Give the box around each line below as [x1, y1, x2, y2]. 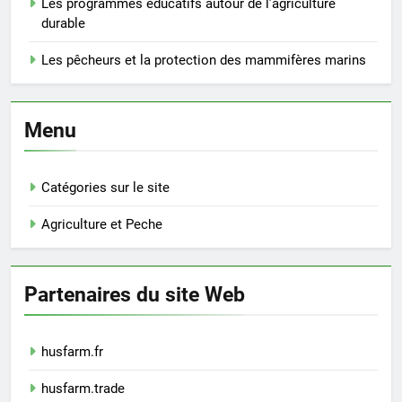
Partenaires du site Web [24, 281, 245, 307]
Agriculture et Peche [41, 215, 162, 232]
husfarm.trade [41, 380, 125, 397]
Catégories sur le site [41, 179, 170, 196]
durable [41, 14, 85, 31]
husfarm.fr [41, 343, 103, 360]
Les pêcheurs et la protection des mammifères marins [41, 51, 366, 68]
